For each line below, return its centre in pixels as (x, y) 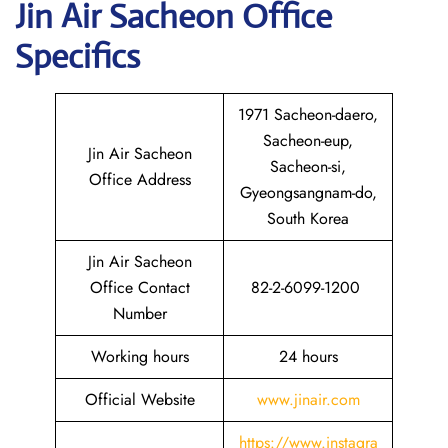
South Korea (308, 218)
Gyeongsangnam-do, (308, 192)
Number (139, 313)
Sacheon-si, (308, 166)
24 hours (308, 356)
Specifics (77, 56)
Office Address (139, 179)
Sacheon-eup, (308, 140)
